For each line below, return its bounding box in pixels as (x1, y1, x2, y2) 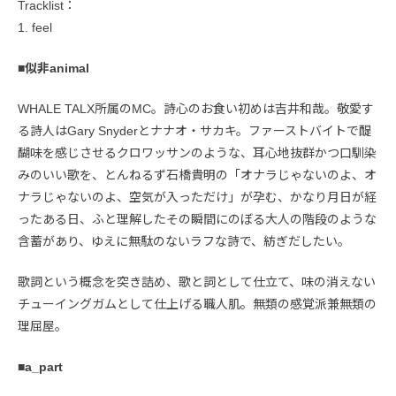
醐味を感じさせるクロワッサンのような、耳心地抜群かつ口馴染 (18, 145, 377, 160)
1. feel (18, 19, 52, 34)
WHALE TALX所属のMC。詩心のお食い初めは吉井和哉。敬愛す (18, 101, 374, 116)
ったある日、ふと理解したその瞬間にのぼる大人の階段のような (18, 211, 377, 226)
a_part (25, 359, 63, 374)
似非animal (25, 60, 89, 75)
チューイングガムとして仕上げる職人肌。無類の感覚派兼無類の (18, 296, 377, 311)
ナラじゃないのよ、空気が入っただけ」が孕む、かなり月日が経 (18, 189, 377, 204)
